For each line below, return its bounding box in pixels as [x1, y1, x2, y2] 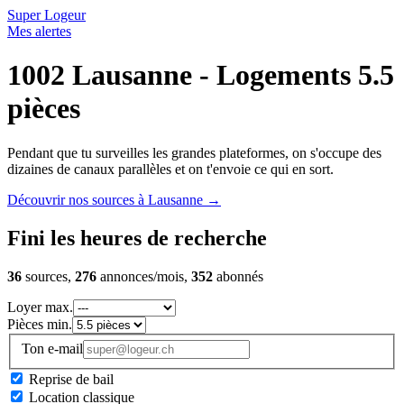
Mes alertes [7, 23, 71, 39]
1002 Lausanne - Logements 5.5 [7, 59, 394, 92]
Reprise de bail [29, 372, 114, 388]
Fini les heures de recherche [7, 225, 267, 250]
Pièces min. [7, 316, 72, 332]
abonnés [213, 268, 263, 284]
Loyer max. [7, 298, 73, 315]
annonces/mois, [96, 268, 191, 284]
